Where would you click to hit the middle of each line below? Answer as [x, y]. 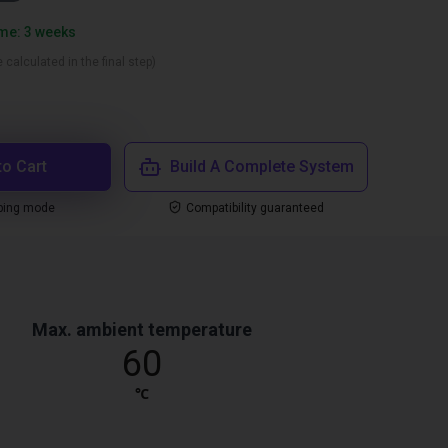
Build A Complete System [262, 166]
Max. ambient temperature [141, 329]
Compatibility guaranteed [255, 208]
